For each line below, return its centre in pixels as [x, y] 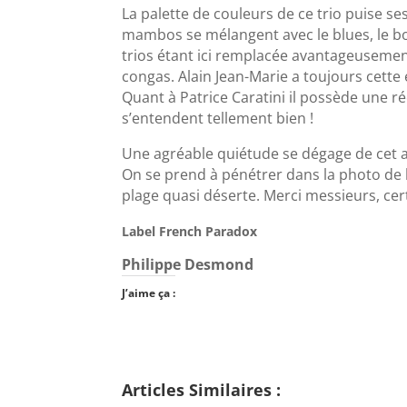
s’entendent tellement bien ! [218, 119]
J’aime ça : [149, 293]
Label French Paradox [190, 232]
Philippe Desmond [188, 265]
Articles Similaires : [202, 390]
